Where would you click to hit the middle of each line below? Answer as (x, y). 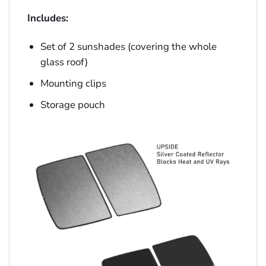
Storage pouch (72, 104)
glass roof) (64, 62)
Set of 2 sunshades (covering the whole (128, 46)
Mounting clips (73, 83)
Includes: (48, 18)
